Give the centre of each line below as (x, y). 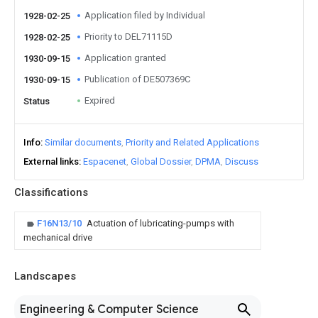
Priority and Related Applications (192, 142)
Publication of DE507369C (137, 79)
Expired (100, 100)
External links (51, 161)
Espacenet (105, 161)
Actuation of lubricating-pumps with (160, 223)
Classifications (51, 192)
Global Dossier (161, 161)
